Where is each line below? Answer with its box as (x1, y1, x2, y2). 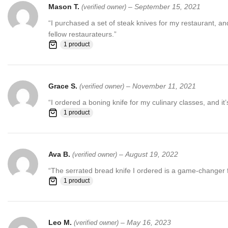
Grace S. (48, 82, 79, 91)
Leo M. (48, 218, 74, 227)
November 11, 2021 (132, 82, 196, 91)
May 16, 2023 (127, 218, 171, 227)
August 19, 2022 (125, 150, 178, 159)
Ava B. (48, 150, 72, 159)
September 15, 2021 (134, 3, 201, 11)
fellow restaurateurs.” (48, 30, 117, 39)
